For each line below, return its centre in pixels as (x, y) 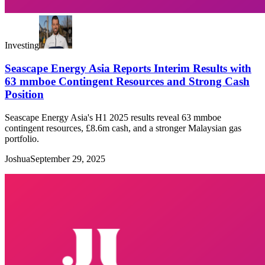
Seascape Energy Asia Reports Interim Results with (128, 68)
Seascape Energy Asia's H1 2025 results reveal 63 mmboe (113, 117)
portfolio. (22, 138)
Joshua (17, 159)
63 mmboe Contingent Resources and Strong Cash (127, 81)
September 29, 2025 (68, 159)
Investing (22, 46)
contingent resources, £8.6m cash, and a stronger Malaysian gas (123, 128)
